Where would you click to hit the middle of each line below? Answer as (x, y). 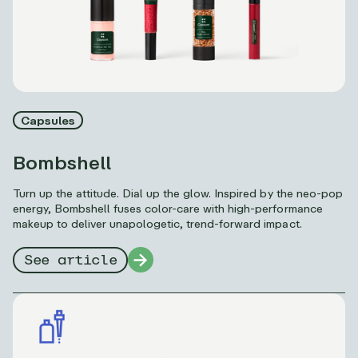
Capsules (48, 120)
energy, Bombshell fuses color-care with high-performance (168, 208)
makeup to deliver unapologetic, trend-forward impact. (157, 223)
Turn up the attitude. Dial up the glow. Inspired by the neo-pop (178, 193)
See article (71, 260)
